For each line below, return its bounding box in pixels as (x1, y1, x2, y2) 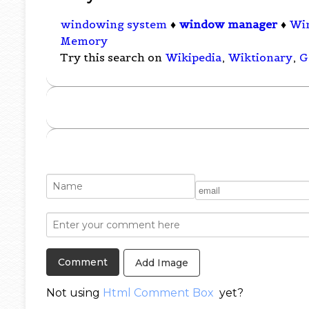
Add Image (135, 256, 189, 269)
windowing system (61, 17, 168, 32)
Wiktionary (228, 50, 293, 65)
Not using (46, 286, 103, 299)
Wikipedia (166, 50, 222, 65)
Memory (60, 34, 108, 48)
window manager (179, 17, 278, 32)
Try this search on (60, 50, 166, 65)
